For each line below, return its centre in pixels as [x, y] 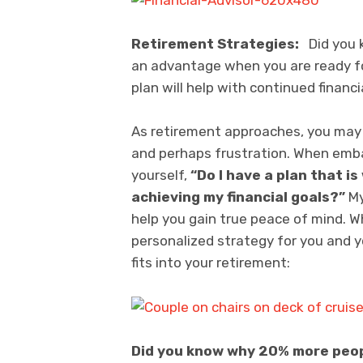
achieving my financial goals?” [238, 196]
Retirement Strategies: [215, 43]
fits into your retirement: [211, 262]
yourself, [161, 175]
